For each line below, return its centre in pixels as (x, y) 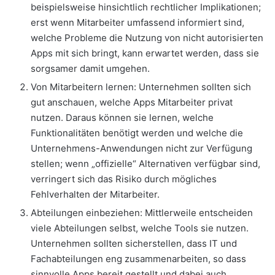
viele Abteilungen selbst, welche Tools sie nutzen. (140, 228)
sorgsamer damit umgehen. (90, 69)
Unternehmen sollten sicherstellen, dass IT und (134, 244)
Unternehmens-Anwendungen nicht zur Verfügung (141, 149)
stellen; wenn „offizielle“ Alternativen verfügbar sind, (145, 164)
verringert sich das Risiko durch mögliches (124, 179)
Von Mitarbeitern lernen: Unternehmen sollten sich (141, 87)
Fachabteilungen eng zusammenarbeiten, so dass (138, 259)
